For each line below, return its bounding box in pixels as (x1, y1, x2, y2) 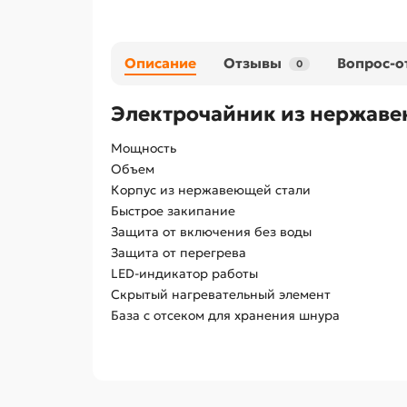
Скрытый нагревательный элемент (111, 286, 331, 303)
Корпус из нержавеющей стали (111, 182, 311, 199)
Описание (124, 55, 196, 73)
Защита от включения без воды (111, 223, 312, 241)
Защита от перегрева (111, 244, 246, 262)
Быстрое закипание (111, 203, 235, 220)
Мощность (111, 140, 176, 157)
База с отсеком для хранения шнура (111, 307, 340, 324)
